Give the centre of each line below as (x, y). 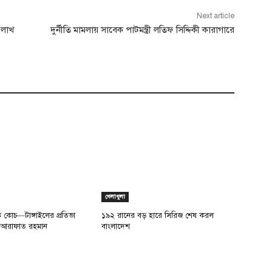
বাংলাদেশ (116, 226)
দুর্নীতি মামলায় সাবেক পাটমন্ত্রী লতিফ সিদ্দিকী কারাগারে (142, 29)
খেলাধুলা (115, 196)
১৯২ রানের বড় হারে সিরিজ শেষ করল (158, 215)
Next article (215, 15)
